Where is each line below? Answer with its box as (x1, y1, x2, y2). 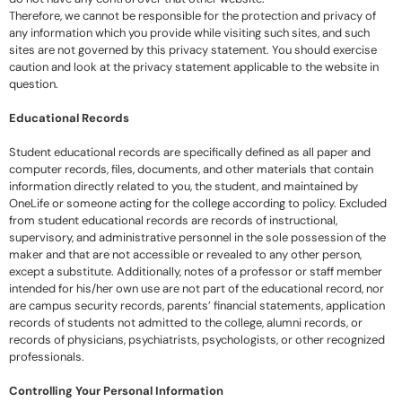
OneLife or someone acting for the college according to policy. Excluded (9, 196, 387, 212)
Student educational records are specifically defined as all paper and (9, 144, 371, 161)
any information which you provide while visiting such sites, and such (9, 25, 370, 41)
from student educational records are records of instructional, (9, 213, 337, 229)
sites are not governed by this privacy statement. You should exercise (9, 42, 377, 58)
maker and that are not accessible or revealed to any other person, (9, 247, 362, 263)
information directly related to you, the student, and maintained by (9, 179, 358, 195)
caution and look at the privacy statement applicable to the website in (9, 59, 379, 75)
